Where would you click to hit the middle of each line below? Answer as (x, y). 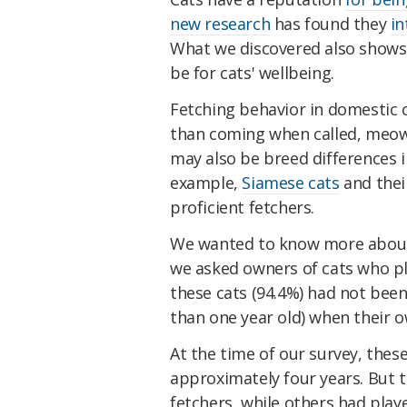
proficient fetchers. (243, 208)
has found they (330, 24)
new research (220, 24)
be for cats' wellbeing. (252, 73)
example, (206, 183)
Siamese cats (291, 183)
